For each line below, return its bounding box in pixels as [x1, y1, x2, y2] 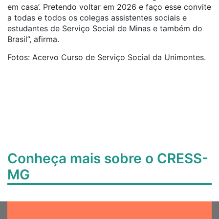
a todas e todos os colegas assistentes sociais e [7, 13, 187, 22]
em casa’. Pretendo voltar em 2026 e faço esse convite [7, 2, 211, 12]
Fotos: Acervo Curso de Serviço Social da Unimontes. [7, 52, 206, 62]
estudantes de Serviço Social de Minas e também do [7, 23, 202, 33]
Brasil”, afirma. [7, 34, 59, 44]
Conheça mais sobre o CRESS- [7, 150, 208, 167]
